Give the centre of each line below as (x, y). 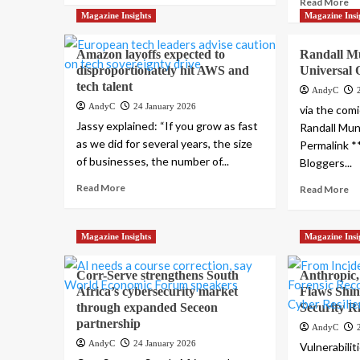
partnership (108, 324)
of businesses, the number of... (152, 162)
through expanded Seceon (147, 308)
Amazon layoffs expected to (150, 55)
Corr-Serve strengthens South (157, 276)
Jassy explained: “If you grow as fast (167, 126)
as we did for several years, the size (164, 144)
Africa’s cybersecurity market (157, 292)
